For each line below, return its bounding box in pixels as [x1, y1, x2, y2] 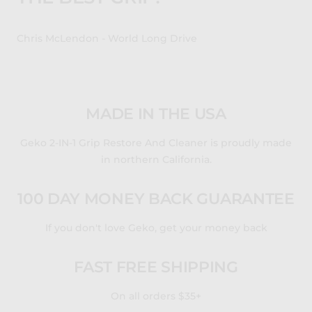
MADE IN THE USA [86, 104, 226, 124]
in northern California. [100, 153, 212, 166]
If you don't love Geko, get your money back [45, 221, 267, 235]
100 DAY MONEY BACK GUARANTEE [17, 189, 295, 209]
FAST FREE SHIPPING [74, 258, 238, 277]
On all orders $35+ [111, 290, 201, 303]
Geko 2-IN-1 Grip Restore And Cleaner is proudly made [20, 136, 292, 150]
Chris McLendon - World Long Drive [17, 32, 197, 45]
